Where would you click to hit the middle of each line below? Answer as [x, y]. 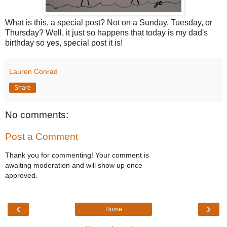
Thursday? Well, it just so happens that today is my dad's [106, 32]
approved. [21, 175]
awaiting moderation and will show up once [74, 165]
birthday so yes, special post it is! [64, 43]
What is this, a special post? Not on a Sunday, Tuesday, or [109, 22]
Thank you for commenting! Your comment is [77, 155]
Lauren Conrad [33, 71]
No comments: [37, 115]
